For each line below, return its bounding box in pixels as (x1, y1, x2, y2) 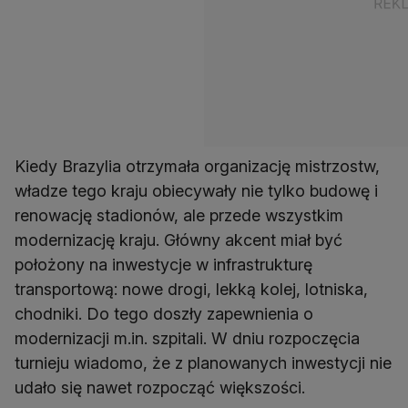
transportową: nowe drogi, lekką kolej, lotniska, (15, 280, 368, 300)
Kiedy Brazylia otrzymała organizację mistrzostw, (15, 157, 380, 177)
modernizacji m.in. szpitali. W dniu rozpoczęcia (15, 329, 360, 349)
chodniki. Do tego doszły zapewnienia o (15, 304, 313, 324)
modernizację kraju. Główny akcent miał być (15, 230, 342, 250)
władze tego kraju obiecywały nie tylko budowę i (15, 181, 378, 201)
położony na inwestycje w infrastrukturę (15, 255, 312, 275)
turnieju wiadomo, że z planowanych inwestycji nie (15, 353, 392, 373)
